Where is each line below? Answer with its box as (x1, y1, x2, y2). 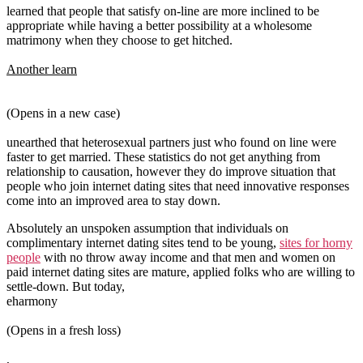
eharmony (6, 294, 58, 309)
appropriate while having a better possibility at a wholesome (6, 19, 312, 33)
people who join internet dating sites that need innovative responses (6, 179, 349, 194)
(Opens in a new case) (6, 106, 120, 121)
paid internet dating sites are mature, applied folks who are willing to (6, 265, 355, 280)
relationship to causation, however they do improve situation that (6, 164, 335, 179)
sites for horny (280, 236, 352, 250)
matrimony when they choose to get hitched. (6, 33, 233, 48)
